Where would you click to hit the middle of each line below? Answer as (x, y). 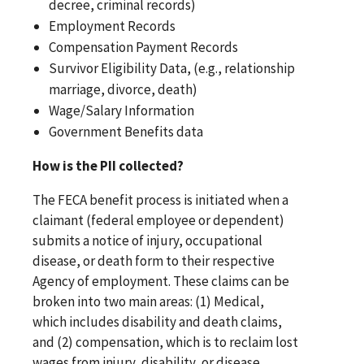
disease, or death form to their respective (154, 260)
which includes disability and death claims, (157, 321)
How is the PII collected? (108, 165)
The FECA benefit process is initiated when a (160, 199)
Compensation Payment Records (144, 47)
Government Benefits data (126, 131)
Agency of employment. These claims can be (161, 281)
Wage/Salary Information (122, 110)
